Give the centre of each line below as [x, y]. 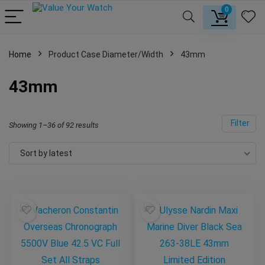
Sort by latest [46, 153]
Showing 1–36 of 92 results [54, 125]
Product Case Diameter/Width [106, 54]
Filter [239, 123]
